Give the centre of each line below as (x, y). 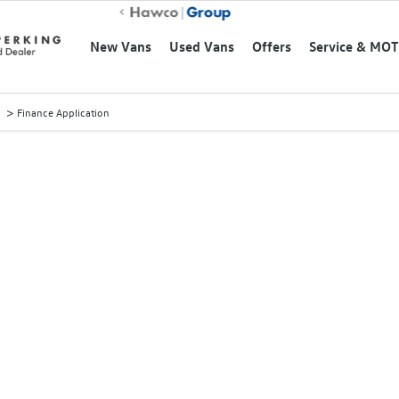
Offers (272, 47)
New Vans (121, 47)
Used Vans (202, 47)
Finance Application (63, 112)
